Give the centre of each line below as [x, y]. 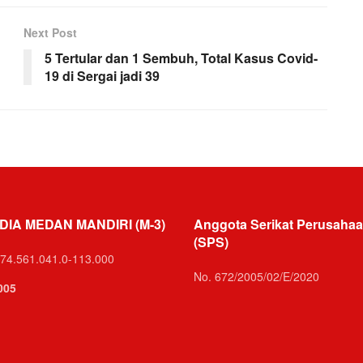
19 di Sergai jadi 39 [102, 76]
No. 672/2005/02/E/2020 [256, 277]
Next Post [50, 33]
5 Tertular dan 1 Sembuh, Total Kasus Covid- [181, 58]
